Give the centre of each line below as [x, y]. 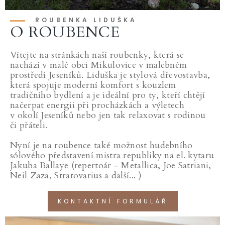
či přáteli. [30, 125]
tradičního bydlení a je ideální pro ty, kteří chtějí [108, 95]
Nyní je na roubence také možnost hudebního [101, 145]
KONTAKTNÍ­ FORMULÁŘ [113, 201]
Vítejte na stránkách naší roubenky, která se [97, 55]
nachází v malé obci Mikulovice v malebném [99, 65]
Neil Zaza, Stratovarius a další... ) [76, 176]
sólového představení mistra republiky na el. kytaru [112, 155]
